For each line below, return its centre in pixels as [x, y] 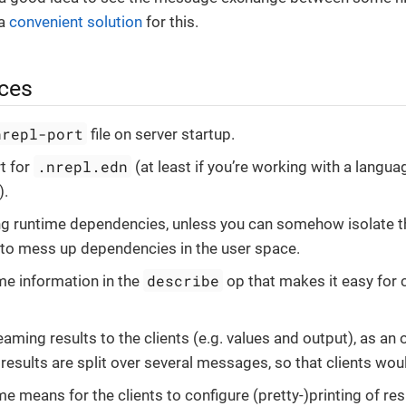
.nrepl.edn [83, 167]
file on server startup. [161, 135]
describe [184, 281]
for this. [170, 22]
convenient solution [76, 22]
